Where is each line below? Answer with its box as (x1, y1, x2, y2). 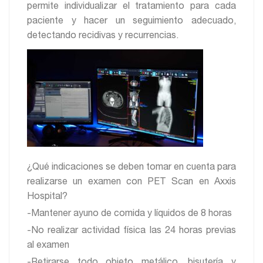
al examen (27, 241, 69, 251)
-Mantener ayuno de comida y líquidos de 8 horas (27, 209, 232, 219)
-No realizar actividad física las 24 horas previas (27, 226, 236, 236)
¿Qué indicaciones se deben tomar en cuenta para (27, 163, 236, 173)
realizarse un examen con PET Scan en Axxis (27, 177, 236, 187)
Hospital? (27, 192, 68, 202)
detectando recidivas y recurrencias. (27, 31, 178, 41)
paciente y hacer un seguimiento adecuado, (27, 16, 236, 26)
